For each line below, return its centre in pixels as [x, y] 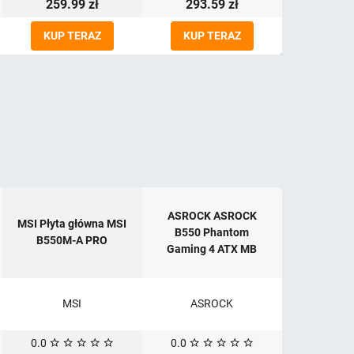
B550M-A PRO [72, 241]
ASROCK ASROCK [212, 216]
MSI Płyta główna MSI [72, 224]
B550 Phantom [212, 233]
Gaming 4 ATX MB [212, 249]
